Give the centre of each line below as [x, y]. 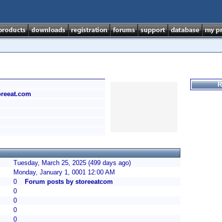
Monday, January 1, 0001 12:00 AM [64, 172]
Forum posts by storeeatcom [69, 182]
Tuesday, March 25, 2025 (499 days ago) [72, 163]
